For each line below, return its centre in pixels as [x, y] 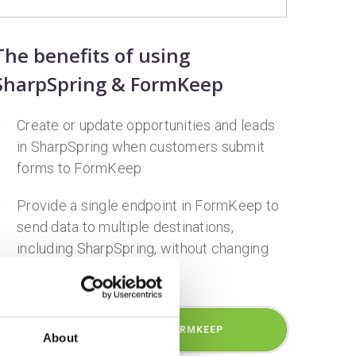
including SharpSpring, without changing [143, 248]
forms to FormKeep [79, 168]
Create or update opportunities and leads [146, 125]
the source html [66, 270]
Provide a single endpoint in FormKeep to [148, 205]
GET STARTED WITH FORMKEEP [140, 330]
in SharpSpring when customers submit [141, 147]
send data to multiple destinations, [125, 227]
